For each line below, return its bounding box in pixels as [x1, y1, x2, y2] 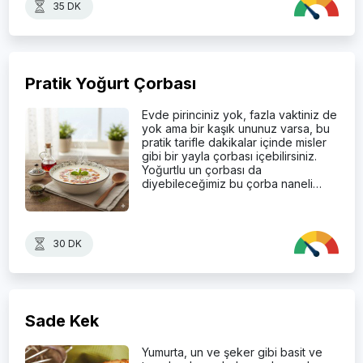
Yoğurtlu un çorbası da [141, 162, 262, 177]
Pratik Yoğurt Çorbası [24, 73, 196, 93]
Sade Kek [24, 310, 99, 331]
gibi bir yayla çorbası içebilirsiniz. [141, 148, 317, 163]
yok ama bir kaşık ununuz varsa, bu [141, 121, 330, 135]
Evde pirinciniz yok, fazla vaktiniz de [141, 107, 337, 122]
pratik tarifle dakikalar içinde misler [141, 135, 327, 149]
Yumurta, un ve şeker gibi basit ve [141, 344, 322, 359]
